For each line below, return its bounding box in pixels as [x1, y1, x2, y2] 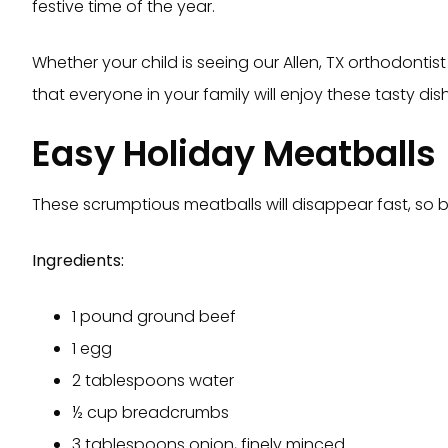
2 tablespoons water [72, 369, 234, 393]
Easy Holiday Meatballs [32, 129, 436, 179]
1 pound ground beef [72, 305, 236, 329]
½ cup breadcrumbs [72, 401, 229, 425]
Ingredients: [32, 249, 124, 273]
